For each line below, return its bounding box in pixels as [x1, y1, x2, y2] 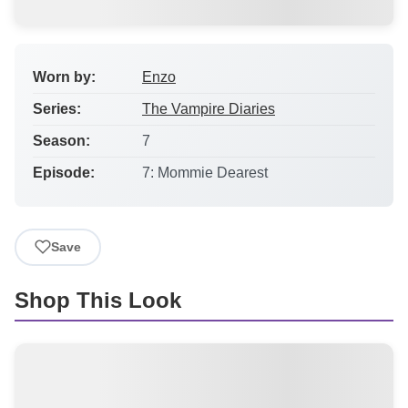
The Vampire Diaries [142, 100, 275, 117]
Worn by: [33, 68, 96, 85]
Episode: [33, 164, 95, 180]
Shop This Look [15, 287, 181, 312]
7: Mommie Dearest [142, 164, 268, 180]
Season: [33, 132, 90, 148]
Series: [33, 100, 81, 117]
